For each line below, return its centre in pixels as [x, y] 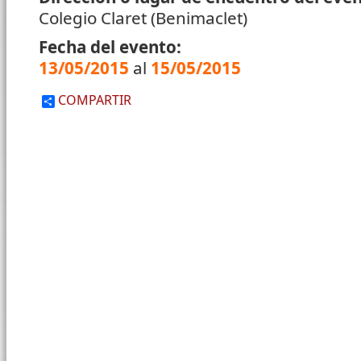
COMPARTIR [93, 100]
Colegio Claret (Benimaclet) [143, 18]
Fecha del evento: [112, 47]
